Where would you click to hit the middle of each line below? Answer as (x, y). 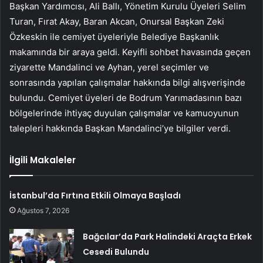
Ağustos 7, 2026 (43, 211)
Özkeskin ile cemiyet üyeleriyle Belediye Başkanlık (114, 37)
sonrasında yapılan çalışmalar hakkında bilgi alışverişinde (127, 83)
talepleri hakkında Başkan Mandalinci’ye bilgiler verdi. (120, 129)
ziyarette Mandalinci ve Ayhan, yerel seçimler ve (109, 68)
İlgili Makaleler (43, 160)
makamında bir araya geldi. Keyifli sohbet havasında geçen (130, 52)
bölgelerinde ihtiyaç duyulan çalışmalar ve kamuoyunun (124, 113)
